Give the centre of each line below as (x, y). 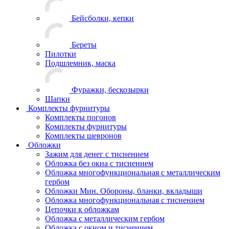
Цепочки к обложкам (82, 209)
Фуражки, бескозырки (110, 89)
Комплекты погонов (81, 117)
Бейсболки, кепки (103, 18)
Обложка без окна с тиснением (99, 163)
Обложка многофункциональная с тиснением (125, 200)
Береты (84, 44)
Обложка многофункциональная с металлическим (133, 172)
